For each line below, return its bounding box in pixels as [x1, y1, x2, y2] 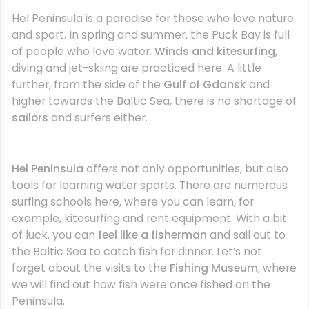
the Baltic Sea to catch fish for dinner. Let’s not [12, 243, 262, 259]
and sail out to [207, 227, 286, 243]
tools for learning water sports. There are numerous [12, 177, 288, 193]
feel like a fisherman [98, 227, 207, 243]
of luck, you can [12, 227, 98, 243]
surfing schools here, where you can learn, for [12, 194, 254, 210]
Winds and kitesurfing [154, 43, 275, 59]
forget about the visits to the [12, 260, 170, 276]
